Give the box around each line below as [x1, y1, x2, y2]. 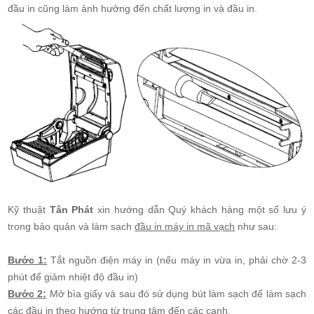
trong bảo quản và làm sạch [8, 220, 135, 232]
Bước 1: [8, 254, 48, 266]
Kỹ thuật [8, 203, 50, 215]
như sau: [235, 220, 278, 232]
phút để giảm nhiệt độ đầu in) [8, 271, 139, 282]
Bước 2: [8, 287, 47, 299]
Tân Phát [49, 203, 94, 215]
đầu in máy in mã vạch [135, 220, 235, 232]
